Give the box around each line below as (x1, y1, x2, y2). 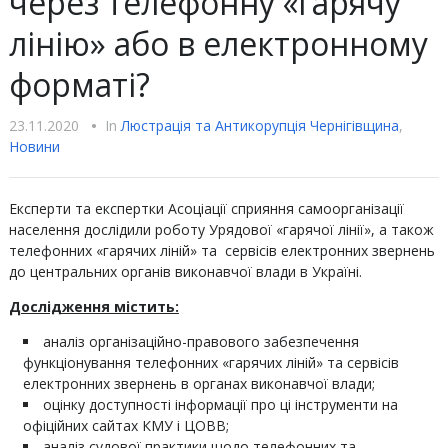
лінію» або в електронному (8, 22, 428, 65)
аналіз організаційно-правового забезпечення (42, 332, 359, 351)
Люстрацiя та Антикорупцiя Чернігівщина (120, 116, 399, 135)
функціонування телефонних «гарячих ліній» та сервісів (22, 353, 399, 372)
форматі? (8, 63, 150, 106)
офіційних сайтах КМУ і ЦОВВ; (22, 416, 229, 435)
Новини (8, 137, 60, 156)
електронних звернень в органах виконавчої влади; (22, 374, 375, 393)
